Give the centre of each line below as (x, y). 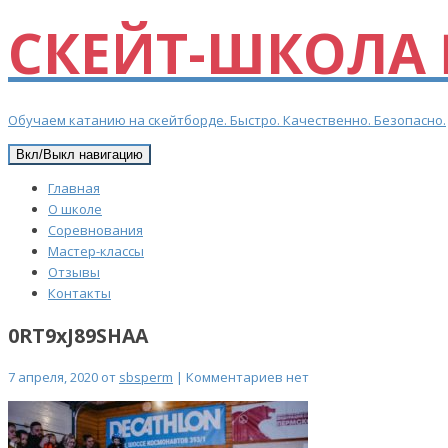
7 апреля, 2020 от (63, 377)
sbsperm (146, 377)
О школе (75, 209)
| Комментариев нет (241, 377)
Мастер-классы (96, 251)
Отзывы (74, 272)
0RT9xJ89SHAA (78, 336)
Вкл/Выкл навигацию (79, 154)
